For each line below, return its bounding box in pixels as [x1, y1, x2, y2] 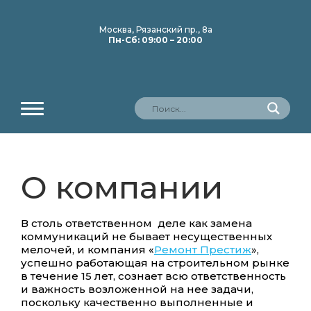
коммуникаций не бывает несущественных [21, 230, 272, 243]
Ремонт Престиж [154, 243, 251, 256]
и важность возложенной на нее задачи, [21, 283, 253, 296]
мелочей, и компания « [21, 243, 154, 256]
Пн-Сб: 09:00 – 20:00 [108, 35, 203, 45]
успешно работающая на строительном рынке [21, 256, 289, 269]
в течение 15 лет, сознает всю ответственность [21, 269, 286, 283]
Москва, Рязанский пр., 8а [99, 24, 212, 35]
